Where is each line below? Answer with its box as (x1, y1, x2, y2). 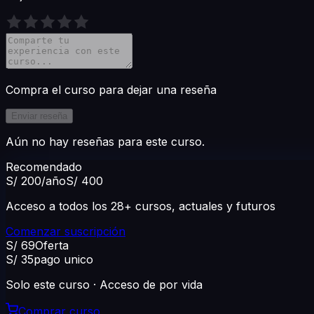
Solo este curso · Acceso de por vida (6, 278, 203, 292)
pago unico (34, 252, 93, 267)
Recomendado (6, 160, 82, 175)
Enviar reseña (11, 111, 67, 122)
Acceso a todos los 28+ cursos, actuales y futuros (6, 199, 275, 214)
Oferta (35, 238, 69, 253)
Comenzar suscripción (6, 224, 125, 239)
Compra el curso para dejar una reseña (6, 83, 217, 97)
